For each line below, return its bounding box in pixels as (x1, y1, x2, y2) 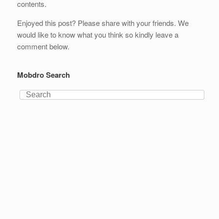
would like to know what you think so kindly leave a (17, 29, 178, 40)
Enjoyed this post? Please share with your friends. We (17, 17, 189, 28)
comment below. (17, 41, 69, 51)
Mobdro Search (17, 69, 70, 80)
